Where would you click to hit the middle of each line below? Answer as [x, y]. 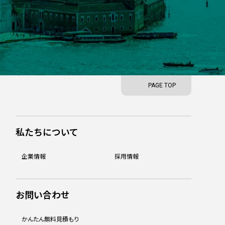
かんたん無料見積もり [50, 220]
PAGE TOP [162, 86]
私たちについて [47, 133]
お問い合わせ [42, 195]
